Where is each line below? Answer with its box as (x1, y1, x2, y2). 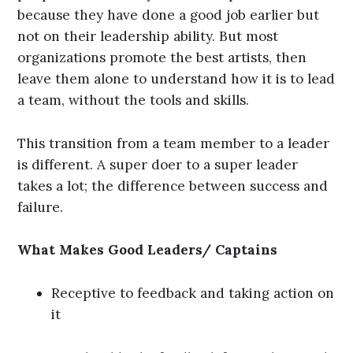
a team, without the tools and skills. (17, 91, 254, 110)
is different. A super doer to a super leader (17, 155, 299, 173)
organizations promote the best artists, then (17, 49, 307, 67)
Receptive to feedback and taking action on (51, 284, 335, 302)
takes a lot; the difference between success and (17, 176, 329, 195)
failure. (17, 198, 64, 216)
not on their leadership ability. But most (17, 28, 279, 46)
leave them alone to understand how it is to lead (17, 70, 336, 88)
